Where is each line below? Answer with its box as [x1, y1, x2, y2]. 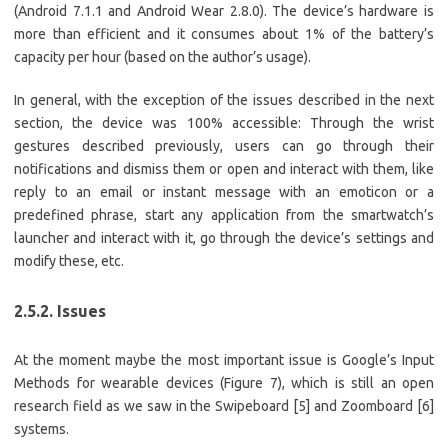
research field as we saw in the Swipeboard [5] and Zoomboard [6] [14, 398, 434, 415]
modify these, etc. [14, 253, 124, 270]
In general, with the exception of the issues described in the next [14, 92, 434, 109]
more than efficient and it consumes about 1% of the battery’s [14, 26, 434, 43]
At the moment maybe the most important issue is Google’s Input [14, 352, 434, 369]
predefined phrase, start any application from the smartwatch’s [14, 207, 434, 224]
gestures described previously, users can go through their [14, 138, 434, 155]
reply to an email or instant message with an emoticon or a [14, 184, 434, 201]
